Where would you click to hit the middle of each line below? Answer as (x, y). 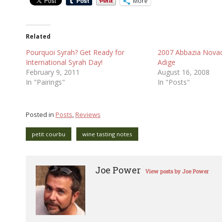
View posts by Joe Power (177, 171)
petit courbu (49, 134)
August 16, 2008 (183, 72)
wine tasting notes (107, 134)
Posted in (41, 115)
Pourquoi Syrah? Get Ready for (75, 52)
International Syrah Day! (64, 62)
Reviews (88, 115)
